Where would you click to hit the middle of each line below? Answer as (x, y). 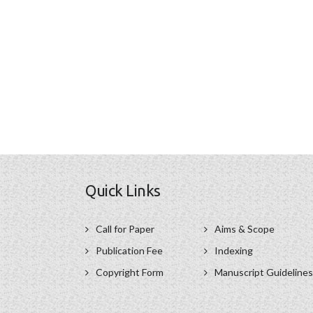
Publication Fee (129, 250)
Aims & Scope (245, 229)
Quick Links (123, 190)
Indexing (234, 250)
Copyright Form (130, 272)
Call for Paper (125, 229)
